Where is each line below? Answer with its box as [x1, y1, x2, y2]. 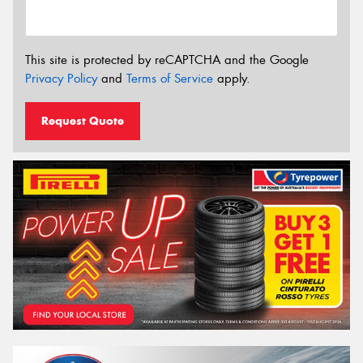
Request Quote [41, 113, 124, 128]
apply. [213, 70, 250, 88]
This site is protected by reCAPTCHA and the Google [25, 52, 309, 69]
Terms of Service [126, 70, 213, 88]
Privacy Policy [25, 70, 97, 88]
